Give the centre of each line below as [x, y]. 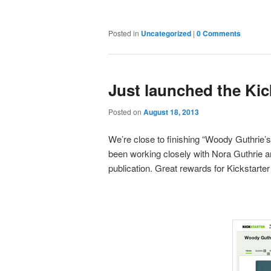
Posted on [126, 112]
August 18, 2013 [171, 112]
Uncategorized [166, 34]
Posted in [123, 33]
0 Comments [218, 34]
